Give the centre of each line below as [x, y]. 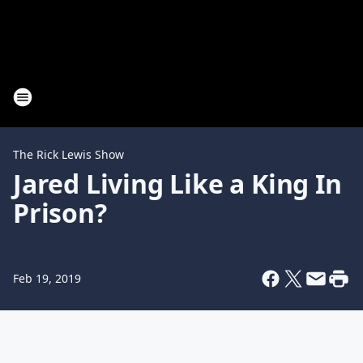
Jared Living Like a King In [177, 184]
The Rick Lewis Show [68, 154]
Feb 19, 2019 [47, 278]
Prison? [60, 213]
